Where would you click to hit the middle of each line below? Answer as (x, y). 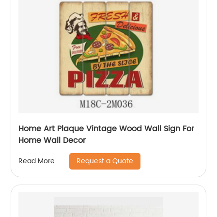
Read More (37, 161)
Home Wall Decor (52, 140)
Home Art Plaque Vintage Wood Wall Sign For (107, 129)
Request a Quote (105, 161)
